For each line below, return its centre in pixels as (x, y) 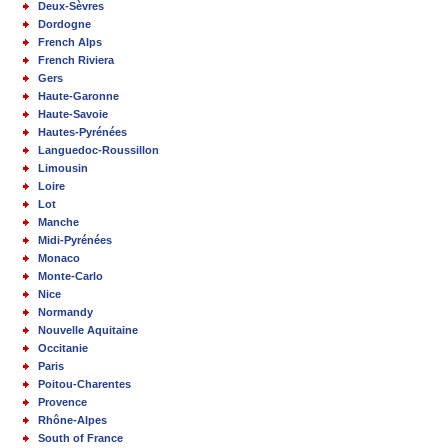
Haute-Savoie (73, 114)
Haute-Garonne (78, 96)
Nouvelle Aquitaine (88, 330)
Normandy (65, 312)
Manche (58, 222)
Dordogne (64, 24)
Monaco (59, 258)
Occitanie (63, 348)
